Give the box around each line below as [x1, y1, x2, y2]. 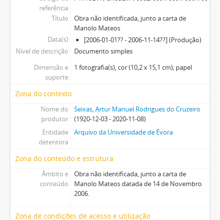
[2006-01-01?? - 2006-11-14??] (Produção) [83, 35, 201, 44]
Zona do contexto [15, 88, 72, 98]
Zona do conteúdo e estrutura [15, 153, 113, 163]
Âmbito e [41, 169, 68, 178]
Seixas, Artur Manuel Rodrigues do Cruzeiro [74, 104, 200, 113]
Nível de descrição [15, 46, 68, 55]
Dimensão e [33, 62, 68, 72]
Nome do [40, 104, 68, 113]
